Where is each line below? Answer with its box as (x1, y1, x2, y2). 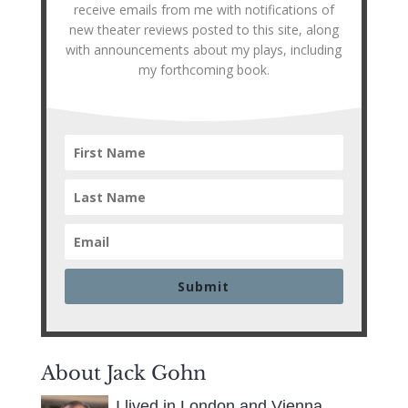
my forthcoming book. (138, 61, 270, 79)
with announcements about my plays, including (66, 41, 342, 59)
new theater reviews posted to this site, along (68, 21, 339, 39)
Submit (178, 278, 230, 296)
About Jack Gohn (40, 362, 206, 386)
